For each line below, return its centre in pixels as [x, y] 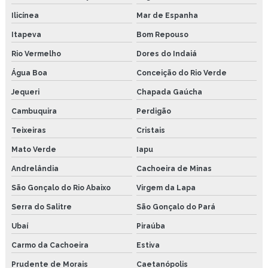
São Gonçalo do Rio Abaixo [61, 188]
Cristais [150, 130]
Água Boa [29, 73]
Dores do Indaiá [166, 54]
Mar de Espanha [167, 15]
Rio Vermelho [36, 54]
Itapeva [26, 34]
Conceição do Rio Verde [181, 73]
